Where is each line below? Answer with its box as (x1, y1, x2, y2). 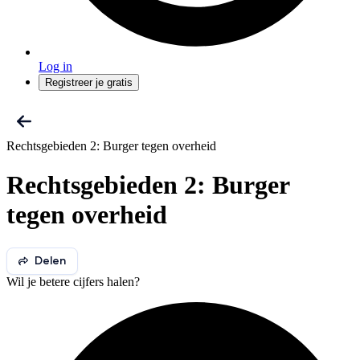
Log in (39, 59, 72, 73)
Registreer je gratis (45, 76, 133, 88)
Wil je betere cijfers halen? (6, 274, 140, 288)
